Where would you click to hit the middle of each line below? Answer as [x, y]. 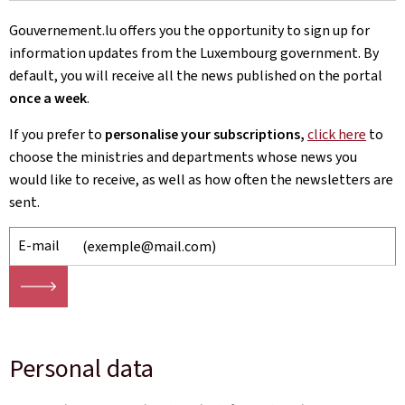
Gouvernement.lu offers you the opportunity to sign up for [189, 30]
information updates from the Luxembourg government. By [194, 53]
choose [31, 157]
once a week [48, 98]
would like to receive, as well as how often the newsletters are [201, 179]
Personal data [81, 368]
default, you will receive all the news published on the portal [196, 75]
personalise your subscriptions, [205, 134]
